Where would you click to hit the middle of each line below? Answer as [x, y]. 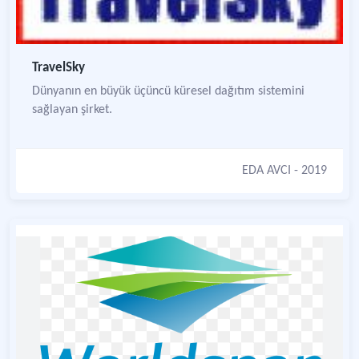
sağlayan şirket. [72, 110]
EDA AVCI [266, 171]
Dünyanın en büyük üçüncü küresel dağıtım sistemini [168, 91]
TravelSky [58, 68]
